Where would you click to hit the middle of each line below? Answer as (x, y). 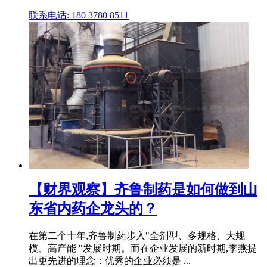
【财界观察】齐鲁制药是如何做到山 (143, 190)
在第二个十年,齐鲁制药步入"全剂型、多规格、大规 (137, 236)
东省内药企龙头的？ (93, 209)
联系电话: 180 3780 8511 (79, 15)
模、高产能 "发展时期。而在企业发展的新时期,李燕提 (143, 249)
